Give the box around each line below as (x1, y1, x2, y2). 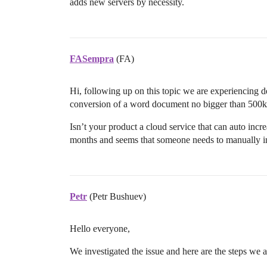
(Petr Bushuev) (89, 191, 146, 201)
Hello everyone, (70, 223, 130, 234)
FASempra (70, 54, 114, 64)
